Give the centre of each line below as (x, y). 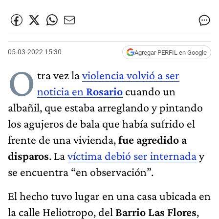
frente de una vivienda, (63, 139)
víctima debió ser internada (132, 155)
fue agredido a (153, 139)
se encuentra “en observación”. (81, 172)
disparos (28, 155)
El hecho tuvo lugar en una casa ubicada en (109, 196)
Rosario (104, 91)
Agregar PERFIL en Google (171, 52)
